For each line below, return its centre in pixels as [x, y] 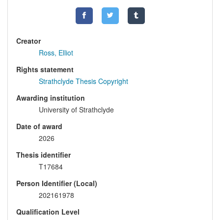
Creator [28, 41]
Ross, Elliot [56, 53]
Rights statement [45, 69]
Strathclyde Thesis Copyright [83, 81]
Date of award [39, 126]
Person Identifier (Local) [57, 183]
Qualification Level [48, 212]
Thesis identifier [43, 155]
